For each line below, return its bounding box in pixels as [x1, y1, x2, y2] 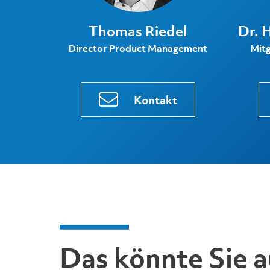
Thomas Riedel [89, 21, 187, 40]
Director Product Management [68, 42, 208, 55]
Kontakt [133, 92, 177, 107]
